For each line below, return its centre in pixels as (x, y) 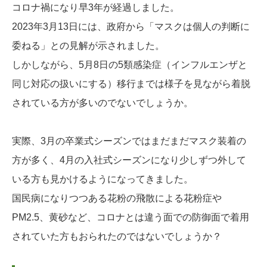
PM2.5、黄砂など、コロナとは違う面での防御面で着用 (131, 218)
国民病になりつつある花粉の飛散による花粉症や (117, 198)
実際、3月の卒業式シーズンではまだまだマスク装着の (129, 141)
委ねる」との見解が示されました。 (88, 46)
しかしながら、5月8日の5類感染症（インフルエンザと (130, 65)
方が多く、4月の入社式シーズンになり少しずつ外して (129, 160)
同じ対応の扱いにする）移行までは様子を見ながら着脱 (131, 84)
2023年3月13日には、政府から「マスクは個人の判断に (131, 27)
